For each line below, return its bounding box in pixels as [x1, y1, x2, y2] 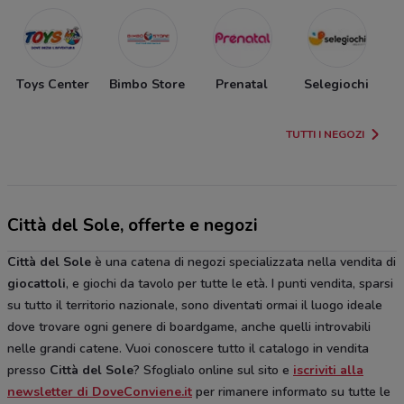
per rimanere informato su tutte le [192, 383, 390, 401]
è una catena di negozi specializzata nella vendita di [91, 253, 396, 271]
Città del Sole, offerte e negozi [7, 214, 258, 238]
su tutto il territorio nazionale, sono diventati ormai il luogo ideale [7, 297, 382, 315]
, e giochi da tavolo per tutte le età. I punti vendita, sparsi [66, 275, 393, 293]
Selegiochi [304, 76, 369, 94]
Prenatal [216, 76, 268, 94]
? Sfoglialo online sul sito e [133, 362, 293, 380]
